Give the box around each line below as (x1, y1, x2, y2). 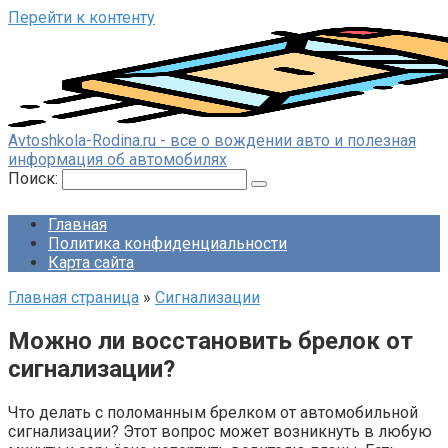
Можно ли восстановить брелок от (8, 326, 413, 355)
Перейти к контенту (8, 8, 155, 27)
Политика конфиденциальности (48, 234, 287, 253)
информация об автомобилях (8, 150, 227, 169)
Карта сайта (48, 253, 134, 272)
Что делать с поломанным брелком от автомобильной (8, 402, 418, 422)
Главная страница (8, 288, 139, 307)
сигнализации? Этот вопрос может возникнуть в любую (8, 421, 432, 441)
